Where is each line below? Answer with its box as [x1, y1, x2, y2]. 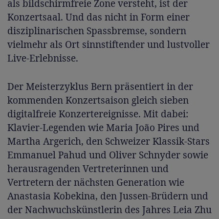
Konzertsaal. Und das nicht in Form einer [7, 10, 190, 23]
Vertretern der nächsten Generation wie [7, 175, 184, 189]
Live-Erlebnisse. [7, 51, 78, 65]
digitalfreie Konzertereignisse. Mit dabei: [7, 107, 188, 120]
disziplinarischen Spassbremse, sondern [7, 24, 186, 37]
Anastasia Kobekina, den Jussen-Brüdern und [7, 189, 208, 202]
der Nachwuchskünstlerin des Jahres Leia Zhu [7, 203, 212, 216]
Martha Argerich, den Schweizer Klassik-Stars [7, 134, 210, 148]
